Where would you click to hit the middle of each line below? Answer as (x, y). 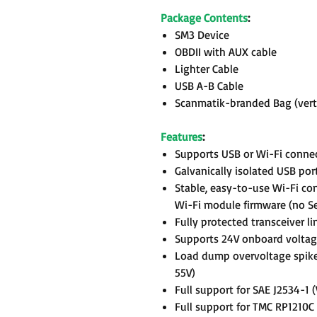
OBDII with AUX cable (226, 52)
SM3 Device (202, 35)
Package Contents (204, 18)
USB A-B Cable (209, 86)
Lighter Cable (207, 69)
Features (181, 137)
